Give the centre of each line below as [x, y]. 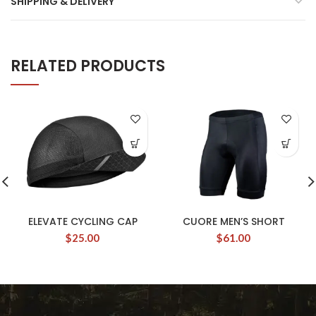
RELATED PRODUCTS [88, 66]
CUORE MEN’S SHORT [233, 221]
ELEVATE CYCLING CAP [83, 221]
